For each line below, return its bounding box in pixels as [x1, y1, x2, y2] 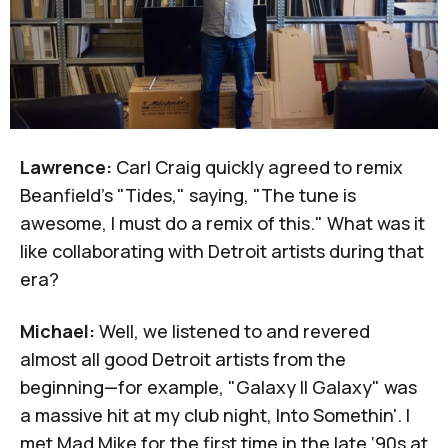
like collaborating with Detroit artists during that [20, 239, 424, 264]
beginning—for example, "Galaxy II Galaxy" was [20, 375, 417, 400]
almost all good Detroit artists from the [20, 347, 346, 372]
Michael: [20, 319, 95, 344]
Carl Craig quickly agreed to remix [112, 155, 403, 180]
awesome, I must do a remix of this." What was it [20, 211, 425, 236]
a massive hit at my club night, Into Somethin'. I [20, 403, 410, 428]
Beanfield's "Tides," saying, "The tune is [20, 183, 356, 208]
